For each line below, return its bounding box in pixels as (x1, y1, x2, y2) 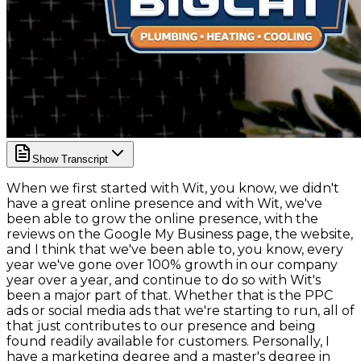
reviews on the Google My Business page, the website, (6, 226, 353, 242)
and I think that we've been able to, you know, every (6, 241, 343, 257)
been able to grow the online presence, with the (6, 210, 318, 226)
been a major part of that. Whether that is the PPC (6, 287, 333, 303)
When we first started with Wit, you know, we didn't (6, 180, 339, 196)
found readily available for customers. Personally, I (6, 333, 330, 349)
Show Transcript (32, 152, 108, 165)
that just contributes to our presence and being (6, 317, 316, 334)
